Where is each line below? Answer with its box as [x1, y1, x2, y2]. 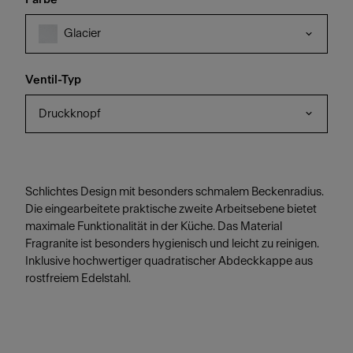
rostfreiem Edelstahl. [25, 273, 131, 284]
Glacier [64, 28, 101, 39]
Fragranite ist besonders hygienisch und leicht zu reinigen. [25, 238, 319, 250]
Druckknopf [39, 107, 101, 120]
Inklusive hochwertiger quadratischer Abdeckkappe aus [25, 255, 313, 267]
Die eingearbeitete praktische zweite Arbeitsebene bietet [25, 203, 317, 215]
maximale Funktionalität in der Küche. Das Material [25, 221, 282, 232]
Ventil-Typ [25, 74, 81, 86]
